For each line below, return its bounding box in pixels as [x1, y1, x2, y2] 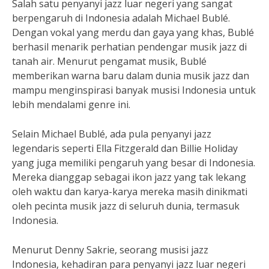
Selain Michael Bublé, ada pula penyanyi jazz [12, 127, 211, 141]
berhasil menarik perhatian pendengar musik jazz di [12, 40, 247, 53]
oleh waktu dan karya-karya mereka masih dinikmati [12, 185, 247, 198]
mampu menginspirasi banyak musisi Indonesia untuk [12, 83, 256, 97]
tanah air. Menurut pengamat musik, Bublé [12, 55, 207, 68]
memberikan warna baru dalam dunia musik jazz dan [12, 69, 249, 82]
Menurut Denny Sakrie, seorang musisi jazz [12, 243, 208, 256]
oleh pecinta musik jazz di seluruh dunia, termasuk [12, 199, 240, 213]
